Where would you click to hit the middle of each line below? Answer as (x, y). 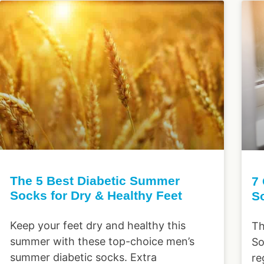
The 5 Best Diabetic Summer (95, 181)
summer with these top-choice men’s (102, 242)
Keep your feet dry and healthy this (98, 226)
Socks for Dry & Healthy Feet (96, 196)
